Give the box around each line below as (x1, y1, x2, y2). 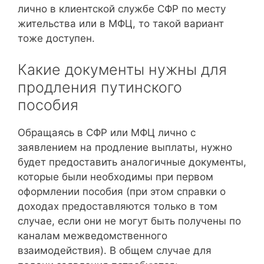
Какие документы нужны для (18, 61, 227, 78)
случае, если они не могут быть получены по (18, 215, 241, 227)
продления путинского (18, 78, 182, 96)
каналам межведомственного (18, 230, 167, 242)
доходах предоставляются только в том (18, 200, 217, 212)
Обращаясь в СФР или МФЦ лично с (18, 127, 196, 138)
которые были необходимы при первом (18, 171, 213, 183)
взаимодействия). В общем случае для (18, 245, 212, 256)
